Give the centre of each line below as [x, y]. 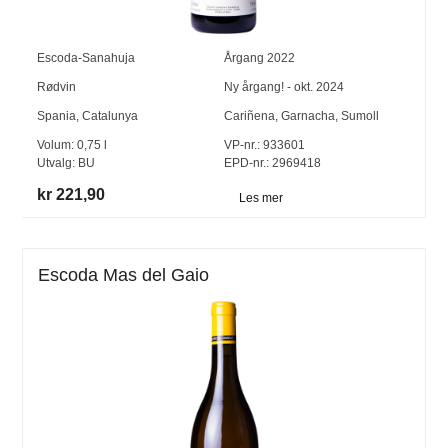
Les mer [260, 197]
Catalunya [110, 116]
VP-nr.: [241, 145]
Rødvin [57, 87]
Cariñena [249, 116]
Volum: [57, 145]
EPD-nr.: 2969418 [272, 163]
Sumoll [359, 116]
